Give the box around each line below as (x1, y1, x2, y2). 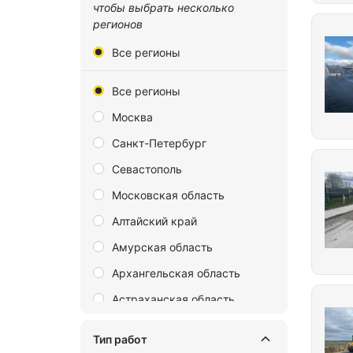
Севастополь (112, 162, 182, 176)
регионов (93, 17, 143, 31)
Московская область (112, 188, 225, 202)
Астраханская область (112, 292, 235, 306)
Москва (112, 110, 153, 124)
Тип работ (93, 332, 147, 346)
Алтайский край (112, 214, 197, 228)
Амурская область (112, 240, 213, 254)
